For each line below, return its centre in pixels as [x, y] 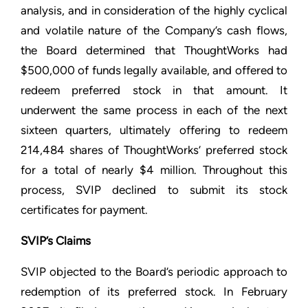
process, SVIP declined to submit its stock [154, 190]
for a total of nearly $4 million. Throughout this [154, 170]
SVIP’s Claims [56, 241]
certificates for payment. [84, 210]
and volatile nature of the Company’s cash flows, [154, 30]
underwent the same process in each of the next [154, 110]
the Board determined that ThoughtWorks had [154, 50]
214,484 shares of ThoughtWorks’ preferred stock [154, 150]
